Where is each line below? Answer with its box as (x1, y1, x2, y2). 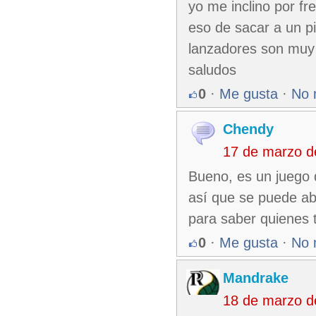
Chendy (223, 121, 274, 137)
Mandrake (223, 270, 288, 286)
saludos (188, 62, 236, 78)
